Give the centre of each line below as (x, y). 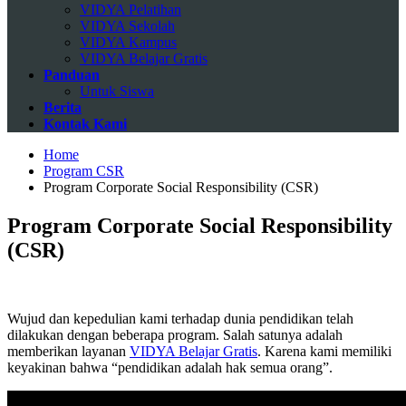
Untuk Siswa (117, 91)
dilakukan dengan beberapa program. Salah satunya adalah (175, 335)
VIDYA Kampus (128, 42)
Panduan (72, 74)
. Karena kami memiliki (324, 352)
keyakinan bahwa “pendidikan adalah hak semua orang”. (170, 368)
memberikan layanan (68, 352)
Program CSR (84, 170)
